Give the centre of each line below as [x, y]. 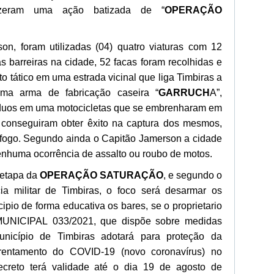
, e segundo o [193, 175]
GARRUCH [184, 93]
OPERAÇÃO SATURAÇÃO [102, 175]
